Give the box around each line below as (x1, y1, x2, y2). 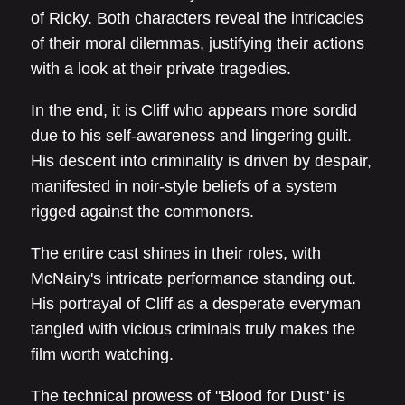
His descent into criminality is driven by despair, (31, 151, 372, 170)
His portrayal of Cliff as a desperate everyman (31, 294, 361, 313)
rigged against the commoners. (31, 202, 254, 221)
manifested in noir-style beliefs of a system (31, 176, 337, 195)
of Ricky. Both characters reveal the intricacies (31, 8, 363, 27)
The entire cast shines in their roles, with (31, 243, 321, 262)
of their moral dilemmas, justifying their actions (31, 33, 364, 52)
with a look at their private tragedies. (31, 59, 291, 78)
